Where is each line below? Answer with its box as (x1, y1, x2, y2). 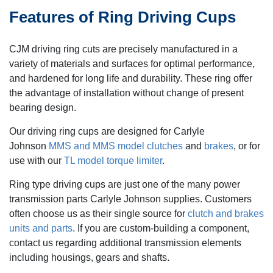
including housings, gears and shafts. (9, 252, 169, 263)
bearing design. (9, 102, 76, 113)
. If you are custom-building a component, (73, 222, 249, 233)
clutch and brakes (188, 208, 264, 219)
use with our (9, 155, 62, 166)
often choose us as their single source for (9, 208, 185, 219)
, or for (233, 140, 260, 151)
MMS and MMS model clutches (49, 140, 183, 151)
